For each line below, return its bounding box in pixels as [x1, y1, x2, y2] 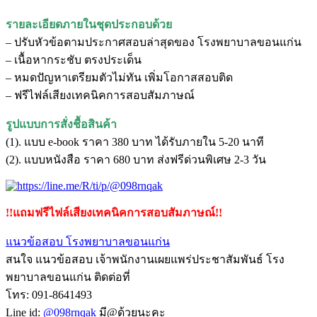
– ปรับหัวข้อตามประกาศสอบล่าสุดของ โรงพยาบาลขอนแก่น [6, 35, 301, 48]
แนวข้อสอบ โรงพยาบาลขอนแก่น [6, 235, 170, 248]
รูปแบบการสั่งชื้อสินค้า [6, 117, 117, 130]
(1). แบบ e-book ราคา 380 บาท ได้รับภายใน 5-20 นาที [6, 135, 264, 148]
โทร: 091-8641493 [6, 288, 92, 301]
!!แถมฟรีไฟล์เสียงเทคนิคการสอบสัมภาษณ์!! [6, 206, 222, 219]
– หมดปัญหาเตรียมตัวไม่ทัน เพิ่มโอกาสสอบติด [6, 71, 233, 83]
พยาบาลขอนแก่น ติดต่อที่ [6, 270, 130, 283]
